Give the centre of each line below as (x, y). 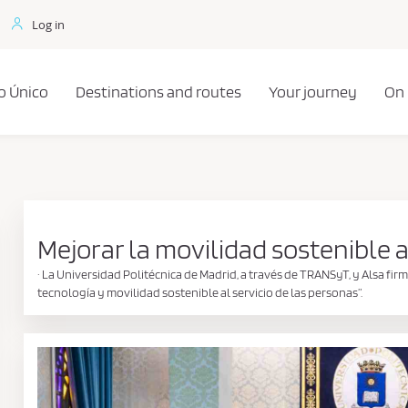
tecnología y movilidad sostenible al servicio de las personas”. (199, 292)
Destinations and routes (158, 92)
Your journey (313, 92)
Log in (48, 24)
